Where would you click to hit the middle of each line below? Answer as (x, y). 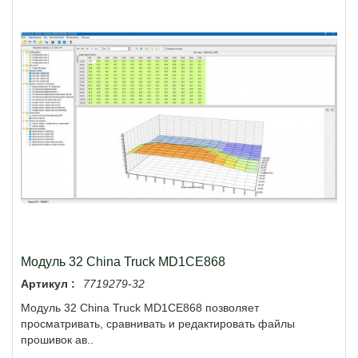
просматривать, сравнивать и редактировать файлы (158, 324)
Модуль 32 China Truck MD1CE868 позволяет (140, 308)
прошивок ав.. (57, 340)
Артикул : (48, 284)
